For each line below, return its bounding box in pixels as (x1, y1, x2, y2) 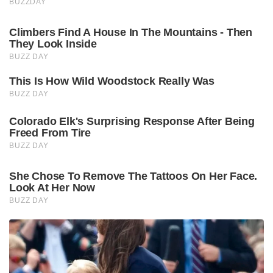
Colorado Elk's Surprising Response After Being (9, 115, 255, 127)
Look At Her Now (9, 181, 96, 194)
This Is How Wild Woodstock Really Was (9, 74, 214, 87)
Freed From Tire (9, 126, 91, 139)
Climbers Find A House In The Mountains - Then (9, 26, 252, 38)
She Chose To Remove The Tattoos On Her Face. (9, 169, 258, 182)
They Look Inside (9, 37, 97, 50)
